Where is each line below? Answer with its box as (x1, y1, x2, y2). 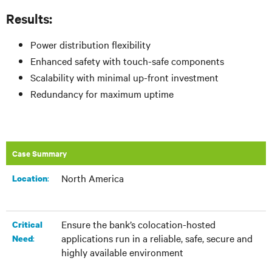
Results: (6, 10, 52, 27)
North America (61, 171, 124, 185)
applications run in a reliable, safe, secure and (61, 231, 253, 245)
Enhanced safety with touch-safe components (30, 54, 224, 67)
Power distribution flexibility (30, 38, 151, 51)
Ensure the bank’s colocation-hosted (61, 217, 216, 231)
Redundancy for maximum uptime (30, 87, 174, 100)
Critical (12, 219, 42, 230)
